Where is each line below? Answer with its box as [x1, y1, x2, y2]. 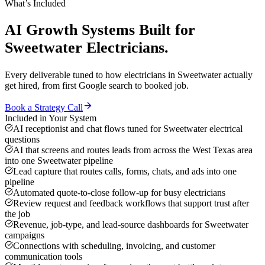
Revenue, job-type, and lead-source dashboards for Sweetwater [13, 219, 248, 230]
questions [5, 134, 40, 145]
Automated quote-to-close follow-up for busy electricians [13, 188, 225, 198]
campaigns [5, 230, 44, 241]
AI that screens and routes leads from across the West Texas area [13, 145, 253, 156]
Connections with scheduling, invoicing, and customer [13, 241, 215, 251]
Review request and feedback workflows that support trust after [13, 198, 249, 209]
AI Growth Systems [5, 21, 135, 39]
